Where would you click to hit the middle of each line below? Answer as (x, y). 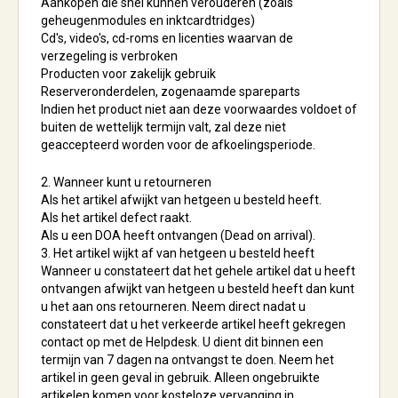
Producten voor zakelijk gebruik (128, 74)
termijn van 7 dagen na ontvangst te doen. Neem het (187, 360)
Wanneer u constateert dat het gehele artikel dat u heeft (198, 271)
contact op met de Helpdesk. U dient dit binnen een (182, 342)
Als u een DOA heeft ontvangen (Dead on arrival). (178, 235)
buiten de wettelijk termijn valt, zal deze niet (163, 127)
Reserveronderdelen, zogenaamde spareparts (171, 92)
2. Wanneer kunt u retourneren (126, 182)
